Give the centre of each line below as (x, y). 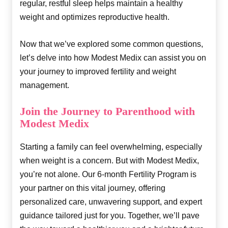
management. (45, 85)
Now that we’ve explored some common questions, (111, 44)
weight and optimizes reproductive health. (95, 17)
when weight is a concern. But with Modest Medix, (109, 160)
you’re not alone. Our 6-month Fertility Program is (108, 174)
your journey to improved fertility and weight (98, 71)
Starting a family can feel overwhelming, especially (111, 147)
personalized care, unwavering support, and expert (111, 202)
